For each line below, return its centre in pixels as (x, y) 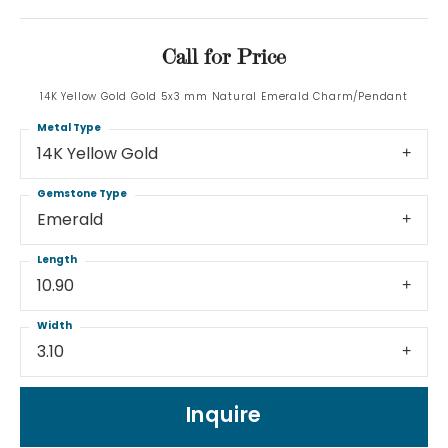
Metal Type (69, 128)
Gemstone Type (82, 194)
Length (57, 260)
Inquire (224, 417)
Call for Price (224, 57)
